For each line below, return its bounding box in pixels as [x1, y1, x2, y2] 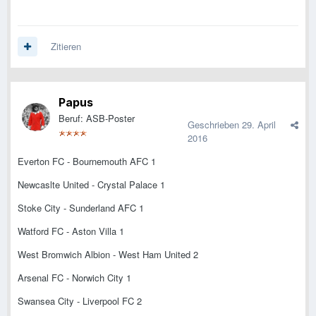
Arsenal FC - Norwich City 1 [18, 271, 131, 285]
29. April [242, 118, 276, 132]
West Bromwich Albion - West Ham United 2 [18, 248, 198, 262]
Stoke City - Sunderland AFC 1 [18, 201, 144, 215]
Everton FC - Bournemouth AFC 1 [18, 154, 156, 169]
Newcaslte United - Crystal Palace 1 [18, 178, 165, 192]
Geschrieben [188, 118, 242, 132]
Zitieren [51, 39, 81, 54]
